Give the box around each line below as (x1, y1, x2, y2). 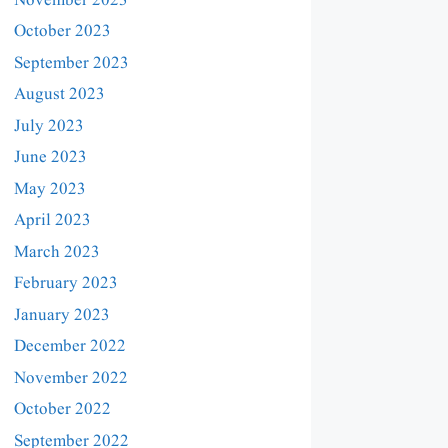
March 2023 (14, 240, 100, 264)
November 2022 (14, 366, 128, 390)
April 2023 (14, 209, 91, 233)
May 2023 (14, 177, 86, 201)
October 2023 (14, 20, 111, 44)
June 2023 (14, 146, 87, 170)
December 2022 (14, 335, 126, 359)
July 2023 (14, 114, 84, 138)
